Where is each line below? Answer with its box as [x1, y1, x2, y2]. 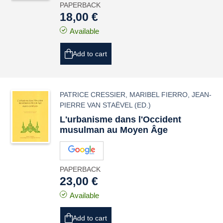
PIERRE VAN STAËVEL [60, 101, 133, 109]
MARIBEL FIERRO [129, 91, 188, 99]
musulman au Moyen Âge [60, 125, 168, 135]
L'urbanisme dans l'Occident [60, 114, 182, 124]
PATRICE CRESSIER [60, 91, 126, 99]
